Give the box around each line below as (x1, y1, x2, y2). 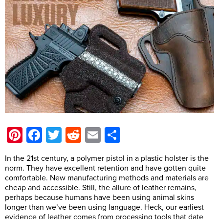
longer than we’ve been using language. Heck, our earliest (5, 202, 204, 213)
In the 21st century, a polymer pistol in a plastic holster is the (5, 153, 209, 164)
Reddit (81, 126, 124, 145)
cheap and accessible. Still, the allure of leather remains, (5, 183, 197, 193)
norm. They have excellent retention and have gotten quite (5, 163, 206, 174)
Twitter (62, 126, 107, 145)
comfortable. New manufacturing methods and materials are (5, 173, 209, 183)
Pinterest (22, 126, 83, 145)
